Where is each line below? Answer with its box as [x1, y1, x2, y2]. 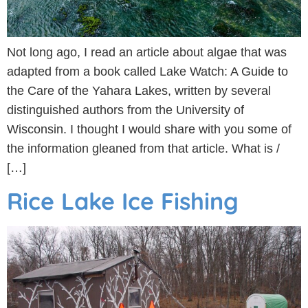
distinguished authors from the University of [7, 103, 244, 118]
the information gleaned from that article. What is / [7, 142, 280, 156]
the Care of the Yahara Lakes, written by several [7, 84, 271, 98]
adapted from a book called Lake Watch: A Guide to [7, 65, 288, 79]
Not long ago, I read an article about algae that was [7, 45, 287, 60]
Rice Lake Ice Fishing [7, 186, 239, 216]
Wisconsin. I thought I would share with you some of [7, 122, 291, 137]
